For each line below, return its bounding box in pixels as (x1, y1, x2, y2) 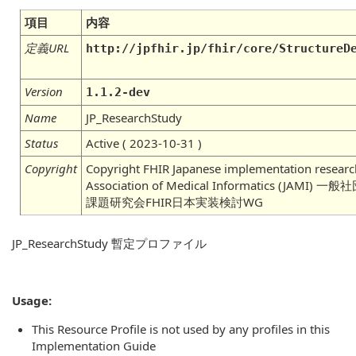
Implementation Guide (32, 338, 156, 354)
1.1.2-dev (86, 85, 150, 99)
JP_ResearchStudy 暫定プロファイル (12, 235, 207, 251)
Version (25, 83, 63, 99)
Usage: (12, 292, 52, 308)
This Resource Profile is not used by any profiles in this (32, 321, 330, 337)
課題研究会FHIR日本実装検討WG (86, 194, 263, 210)
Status (25, 135, 58, 151)
